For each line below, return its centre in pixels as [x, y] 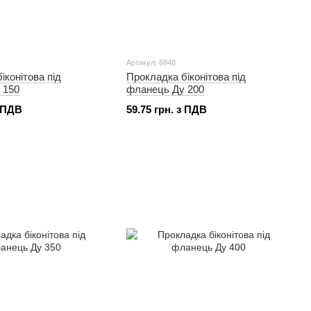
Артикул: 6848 [151, 62]
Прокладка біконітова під [186, 77]
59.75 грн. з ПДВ [167, 109]
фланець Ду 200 [165, 89]
